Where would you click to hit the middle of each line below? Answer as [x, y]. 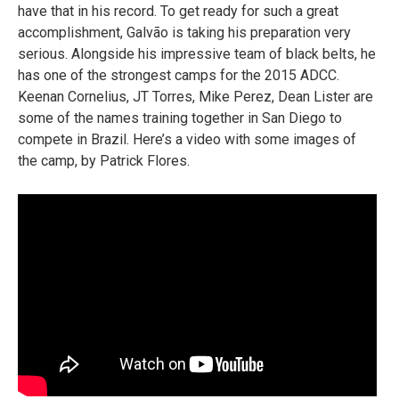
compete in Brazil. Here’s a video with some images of [187, 139]
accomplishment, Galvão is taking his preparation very [184, 33]
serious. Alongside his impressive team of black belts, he [197, 54]
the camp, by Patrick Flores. [104, 161]
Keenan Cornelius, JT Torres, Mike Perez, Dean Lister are [195, 97]
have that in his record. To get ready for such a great [178, 11]
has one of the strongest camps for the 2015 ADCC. [179, 75]
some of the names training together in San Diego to [180, 118]
